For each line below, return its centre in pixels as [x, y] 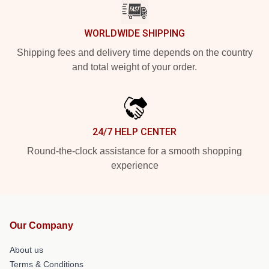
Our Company [41, 225]
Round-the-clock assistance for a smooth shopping [134, 151]
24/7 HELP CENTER [134, 131]
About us [26, 249]
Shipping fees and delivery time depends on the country [134, 52]
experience [134, 165]
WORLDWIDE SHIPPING [134, 33]
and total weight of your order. [134, 67]
